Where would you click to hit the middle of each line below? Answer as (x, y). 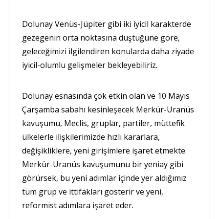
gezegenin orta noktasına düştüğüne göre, (101, 37)
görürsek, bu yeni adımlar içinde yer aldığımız (104, 178)
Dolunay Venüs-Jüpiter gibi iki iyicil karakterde (107, 24)
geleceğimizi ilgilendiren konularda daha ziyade (108, 51)
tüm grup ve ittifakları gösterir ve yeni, (93, 191)
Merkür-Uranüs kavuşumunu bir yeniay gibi (103, 164)
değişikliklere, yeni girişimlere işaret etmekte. (104, 150)
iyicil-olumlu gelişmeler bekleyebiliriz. (90, 65)
